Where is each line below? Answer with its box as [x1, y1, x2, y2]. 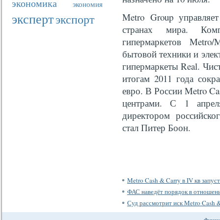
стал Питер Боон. [122, 121, 191, 134]
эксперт [12, 10, 54, 27]
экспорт [55, 11, 94, 27]
